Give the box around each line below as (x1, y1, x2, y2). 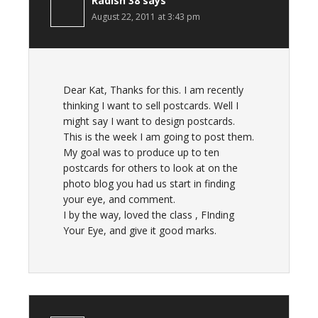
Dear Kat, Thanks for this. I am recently (63, 83, 243, 97)
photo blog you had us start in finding (63, 177, 235, 190)
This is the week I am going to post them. (63, 130, 254, 143)
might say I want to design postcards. (63, 114, 235, 128)
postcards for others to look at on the (63, 161, 238, 175)
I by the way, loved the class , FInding (63, 208, 234, 221)
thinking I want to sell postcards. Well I (63, 99, 238, 112)
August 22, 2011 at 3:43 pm (92, 11, 200, 23)
